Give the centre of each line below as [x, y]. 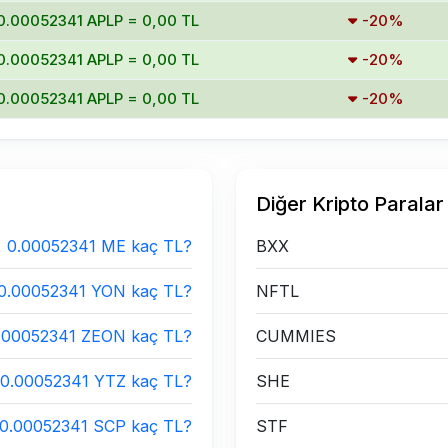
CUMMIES [296, 336]
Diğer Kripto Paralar [350, 204]
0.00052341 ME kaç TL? [99, 246]
